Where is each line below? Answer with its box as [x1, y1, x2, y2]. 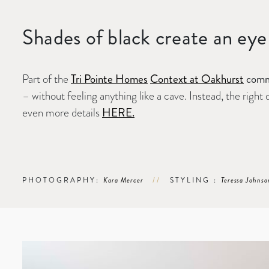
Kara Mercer [103, 174, 144, 186]
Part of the [22, 70, 71, 87]
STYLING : [169, 174, 221, 186]
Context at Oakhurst [150, 70, 244, 87]
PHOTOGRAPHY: [22, 174, 103, 186]
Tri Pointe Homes [71, 70, 148, 87]
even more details [22, 104, 102, 121]
